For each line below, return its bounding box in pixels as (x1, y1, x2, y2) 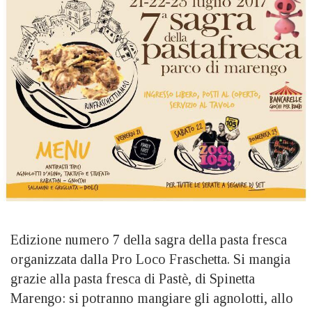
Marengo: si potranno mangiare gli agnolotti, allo (10, 290, 293, 306)
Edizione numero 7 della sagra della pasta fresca (10, 231, 287, 247)
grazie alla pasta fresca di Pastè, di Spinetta (10, 270, 255, 286)
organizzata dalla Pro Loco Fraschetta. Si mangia (10, 251, 290, 267)
